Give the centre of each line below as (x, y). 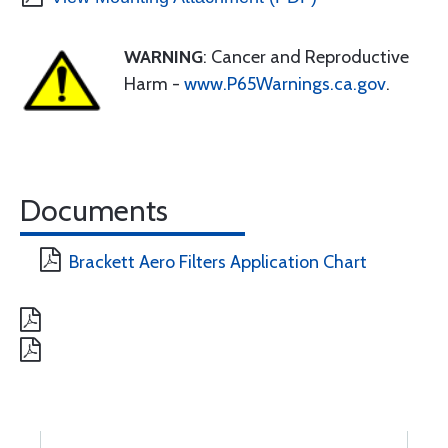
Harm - (154, 84)
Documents (94, 210)
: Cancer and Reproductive (306, 57)
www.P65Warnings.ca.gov (285, 84)
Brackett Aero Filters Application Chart (218, 262)
